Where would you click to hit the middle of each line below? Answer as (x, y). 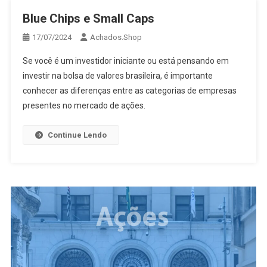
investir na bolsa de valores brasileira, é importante (117, 76)
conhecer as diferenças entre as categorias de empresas (129, 91)
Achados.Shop (116, 38)
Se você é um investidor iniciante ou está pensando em (125, 61)
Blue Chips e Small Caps (88, 19)
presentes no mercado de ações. (84, 106)
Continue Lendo (77, 135)
